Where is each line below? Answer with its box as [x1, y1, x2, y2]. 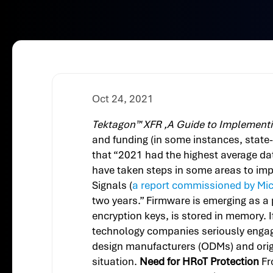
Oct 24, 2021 [92, 91, 154, 105]
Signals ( [92, 179, 133, 193]
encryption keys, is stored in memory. [92, 209, 267, 223]
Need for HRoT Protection [140, 255, 260, 269]
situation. [92, 255, 140, 269]
